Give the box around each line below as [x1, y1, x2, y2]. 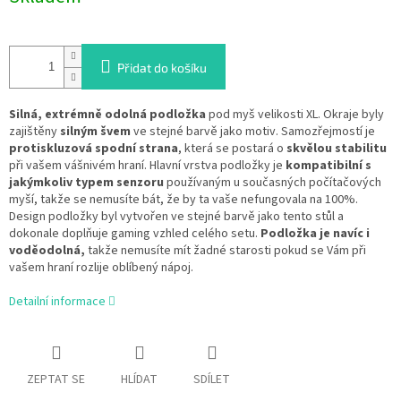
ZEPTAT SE [27, 371, 85, 389]
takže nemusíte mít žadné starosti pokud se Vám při [88, 242, 366, 260]
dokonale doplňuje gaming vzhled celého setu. [9, 225, 258, 243]
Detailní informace [9, 293, 106, 311]
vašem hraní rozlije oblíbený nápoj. [9, 259, 193, 277]
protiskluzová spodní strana [9, 140, 178, 158]
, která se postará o [178, 140, 286, 158]
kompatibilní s [286, 157, 371, 175]
